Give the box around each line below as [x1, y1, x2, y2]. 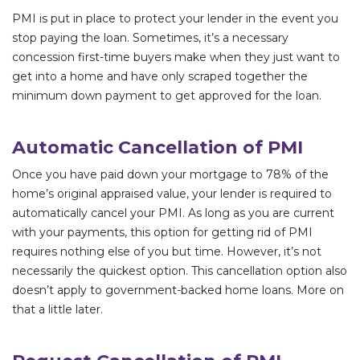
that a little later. [12, 301, 103, 317]
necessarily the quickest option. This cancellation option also [12, 263, 347, 278]
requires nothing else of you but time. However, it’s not [12, 243, 321, 259]
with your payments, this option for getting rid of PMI [12, 224, 313, 239]
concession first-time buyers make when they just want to [12, 49, 340, 64]
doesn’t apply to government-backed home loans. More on [12, 282, 344, 297]
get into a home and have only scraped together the [12, 68, 308, 84]
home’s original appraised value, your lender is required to [12, 186, 332, 201]
